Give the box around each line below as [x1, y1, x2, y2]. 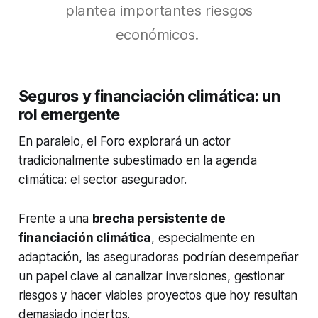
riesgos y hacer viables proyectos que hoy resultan [18, 287, 298, 302]
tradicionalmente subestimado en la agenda [18, 153, 257, 168]
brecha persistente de [92, 211, 226, 226]
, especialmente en [150, 230, 255, 245]
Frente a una [18, 211, 92, 226]
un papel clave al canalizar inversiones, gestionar [18, 268, 285, 283]
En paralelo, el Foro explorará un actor [18, 133, 231, 148]
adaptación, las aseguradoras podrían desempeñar [18, 249, 299, 264]
